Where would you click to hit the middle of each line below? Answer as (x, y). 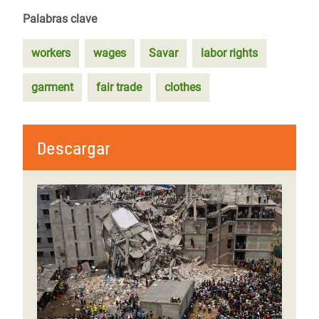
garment (52, 87)
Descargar (74, 148)
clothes (183, 87)
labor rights (229, 53)
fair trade (119, 87)
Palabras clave (60, 19)
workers (51, 53)
